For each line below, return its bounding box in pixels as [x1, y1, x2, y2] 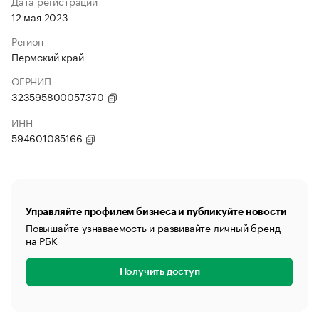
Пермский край [11, 48, 84, 64]
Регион [11, 33, 43, 48]
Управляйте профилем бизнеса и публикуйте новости [26, 206, 287, 216]
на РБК [26, 232, 58, 248]
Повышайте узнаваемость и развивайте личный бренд [26, 219, 281, 235]
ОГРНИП [11, 73, 51, 88]
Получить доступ [119, 267, 200, 277]
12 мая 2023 [11, 9, 68, 24]
